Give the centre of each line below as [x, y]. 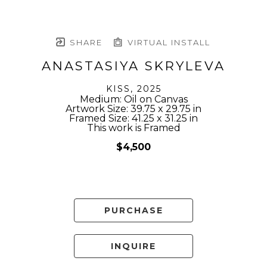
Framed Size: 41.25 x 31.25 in [133, 119]
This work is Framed [133, 128]
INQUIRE [133, 246]
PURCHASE [133, 211]
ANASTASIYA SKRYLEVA [133, 66]
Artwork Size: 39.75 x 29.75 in [133, 109]
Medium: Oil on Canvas [133, 100]
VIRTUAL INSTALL [167, 43]
